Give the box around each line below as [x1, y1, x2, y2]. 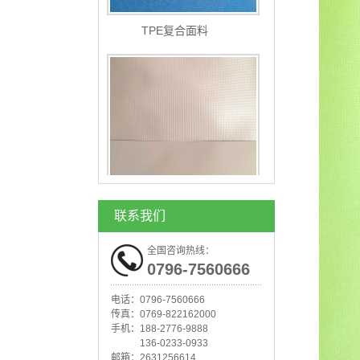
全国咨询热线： [147, 245, 215, 256]
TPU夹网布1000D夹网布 [119, 195, 243, 208]
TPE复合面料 [141, 4, 208, 17]
